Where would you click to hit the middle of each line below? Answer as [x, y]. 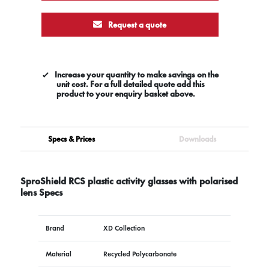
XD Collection [124, 228]
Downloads [198, 139]
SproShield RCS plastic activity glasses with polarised [129, 181]
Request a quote [137, 24]
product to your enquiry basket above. [125, 93]
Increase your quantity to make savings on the [136, 74]
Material [58, 254]
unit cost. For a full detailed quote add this [130, 84]
